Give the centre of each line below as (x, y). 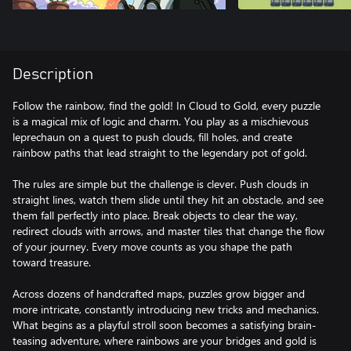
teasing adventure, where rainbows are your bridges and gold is (165, 340)
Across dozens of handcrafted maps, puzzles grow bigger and (159, 293)
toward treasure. (52, 262)
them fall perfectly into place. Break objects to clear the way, (155, 215)
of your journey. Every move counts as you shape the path (152, 246)
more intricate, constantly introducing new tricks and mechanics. (166, 309)
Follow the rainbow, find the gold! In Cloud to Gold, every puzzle (166, 105)
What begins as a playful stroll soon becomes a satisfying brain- (165, 325)
